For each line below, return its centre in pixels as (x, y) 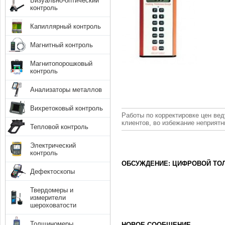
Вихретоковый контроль (67, 108)
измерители (48, 197)
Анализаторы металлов (66, 89)
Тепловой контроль (60, 127)
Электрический (53, 145)
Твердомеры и (52, 190)
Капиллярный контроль (66, 26)
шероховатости (53, 205)
